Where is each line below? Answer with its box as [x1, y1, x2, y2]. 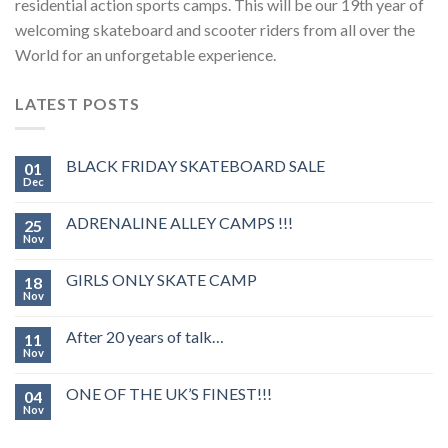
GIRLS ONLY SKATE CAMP [66, 269, 257, 289]
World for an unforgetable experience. [15, 45, 276, 65]
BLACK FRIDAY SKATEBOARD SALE [66, 155, 325, 175]
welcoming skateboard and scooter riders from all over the [15, 20, 415, 40]
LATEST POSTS [15, 94, 140, 114]
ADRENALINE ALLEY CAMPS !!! [66, 212, 293, 232]
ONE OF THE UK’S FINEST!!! [66, 383, 272, 403]
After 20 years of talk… [66, 326, 224, 346]
